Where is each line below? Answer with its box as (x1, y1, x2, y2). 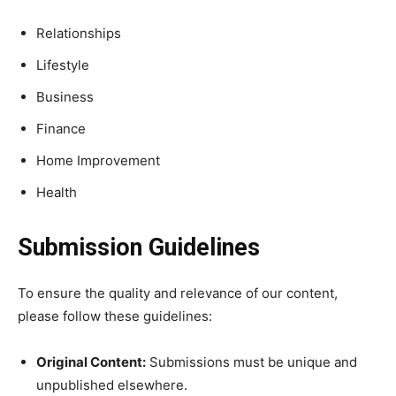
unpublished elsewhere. (36, 377, 187, 393)
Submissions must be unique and (146, 354, 357, 370)
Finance (36, 120, 86, 137)
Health (36, 184, 77, 201)
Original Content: (36, 354, 146, 370)
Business (36, 88, 94, 105)
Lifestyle (36, 57, 89, 73)
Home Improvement (36, 152, 160, 169)
